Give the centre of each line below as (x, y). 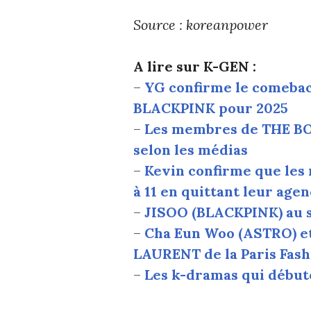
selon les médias (191, 149)
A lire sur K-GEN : (195, 66)
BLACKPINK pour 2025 (211, 108)
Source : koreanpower (201, 24)
